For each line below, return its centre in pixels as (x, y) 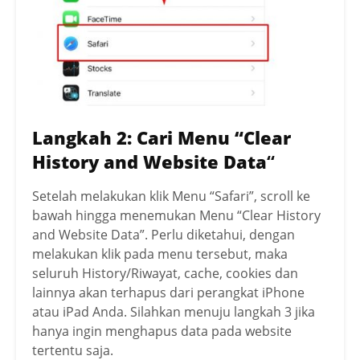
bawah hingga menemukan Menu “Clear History (176, 216)
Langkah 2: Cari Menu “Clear (162, 138)
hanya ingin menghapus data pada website (162, 331)
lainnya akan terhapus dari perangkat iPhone (168, 293)
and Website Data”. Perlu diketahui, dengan (164, 235)
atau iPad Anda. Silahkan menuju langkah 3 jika (174, 312)
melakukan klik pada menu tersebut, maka (160, 254)
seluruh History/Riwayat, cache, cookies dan (165, 274)
